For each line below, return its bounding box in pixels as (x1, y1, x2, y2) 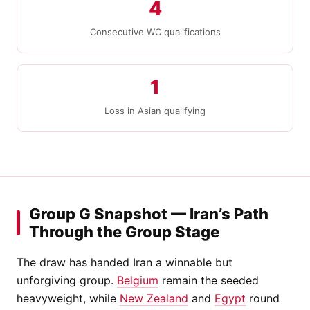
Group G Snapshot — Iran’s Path (29, 204, 268, 223)
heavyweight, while (17, 291, 120, 305)
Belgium (117, 273, 158, 287)
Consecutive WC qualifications (89, 26, 221, 37)
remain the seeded (158, 273, 259, 287)
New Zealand (120, 291, 188, 305)
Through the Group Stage (29, 222, 219, 241)
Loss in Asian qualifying (104, 104, 206, 116)
